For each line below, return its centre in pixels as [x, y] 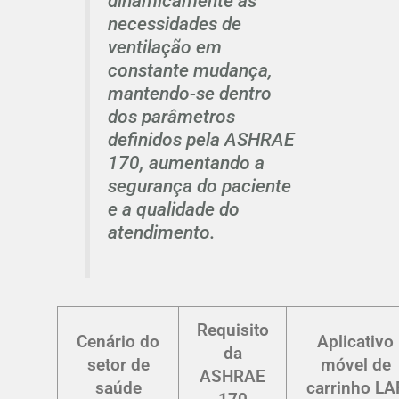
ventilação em [164, 46]
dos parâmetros [171, 116]
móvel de [355, 364]
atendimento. [161, 232]
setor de [118, 364]
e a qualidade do [173, 208]
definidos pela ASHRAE [201, 139]
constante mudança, [190, 69]
